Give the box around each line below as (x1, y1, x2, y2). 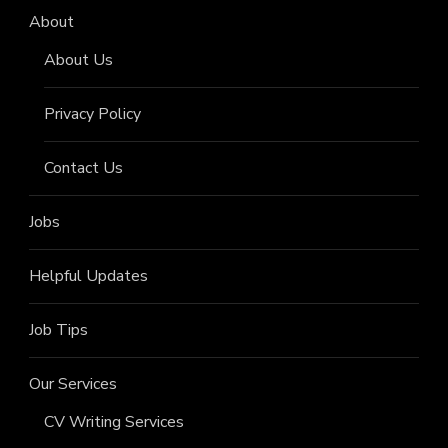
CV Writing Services (44, 411, 184, 434)
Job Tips (29, 319, 88, 342)
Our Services (29, 373, 117, 396)
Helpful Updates (29, 265, 148, 288)
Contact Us (44, 157, 123, 180)
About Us (44, 49, 113, 72)
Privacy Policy (44, 103, 141, 126)
